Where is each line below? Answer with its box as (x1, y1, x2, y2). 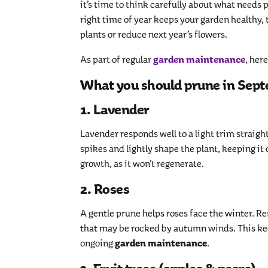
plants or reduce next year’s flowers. (80, 29, 228, 41)
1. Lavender (80, 100, 150, 119)
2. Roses (80, 180, 130, 199)
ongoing (80, 237, 115, 249)
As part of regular (80, 54, 154, 66)
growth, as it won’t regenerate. (80, 158, 205, 170)
